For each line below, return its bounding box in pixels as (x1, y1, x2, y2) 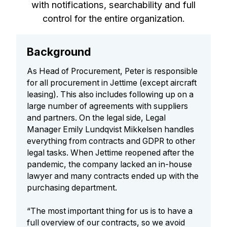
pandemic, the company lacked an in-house (27, 160, 193, 170)
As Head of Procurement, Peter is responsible (27, 66, 198, 77)
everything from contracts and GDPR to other (27, 136, 196, 146)
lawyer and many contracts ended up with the (27, 171, 199, 181)
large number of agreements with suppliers (27, 101, 188, 111)
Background (27, 45, 92, 58)
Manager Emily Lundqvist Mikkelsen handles (27, 125, 195, 135)
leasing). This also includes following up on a (27, 90, 194, 100)
